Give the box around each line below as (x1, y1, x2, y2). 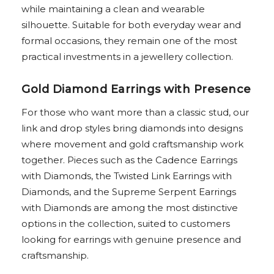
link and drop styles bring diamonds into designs (21, 122, 243, 135)
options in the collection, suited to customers (21, 218, 230, 230)
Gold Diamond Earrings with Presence (21, 83, 251, 97)
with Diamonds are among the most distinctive (21, 202, 238, 214)
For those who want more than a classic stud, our (21, 106, 249, 119)
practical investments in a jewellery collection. (21, 51, 233, 63)
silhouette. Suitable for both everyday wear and (21, 19, 241, 31)
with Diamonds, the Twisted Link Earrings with (21, 170, 232, 182)
